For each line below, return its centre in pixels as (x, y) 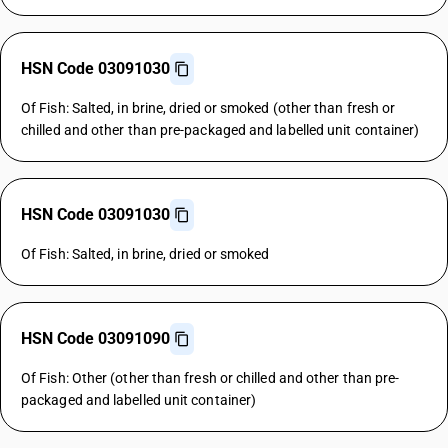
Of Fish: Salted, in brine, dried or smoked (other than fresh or (208, 108)
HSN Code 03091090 (95, 338)
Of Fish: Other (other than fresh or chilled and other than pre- (210, 378)
